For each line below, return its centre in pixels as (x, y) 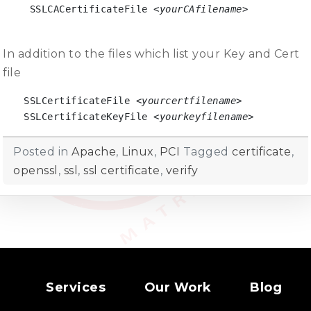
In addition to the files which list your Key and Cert (151, 53)
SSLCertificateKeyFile (89, 116)
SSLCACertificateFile (89, 9)
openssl (36, 170)
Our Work (178, 288)
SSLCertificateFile (80, 100)
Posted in (42, 151)
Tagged (206, 151)
